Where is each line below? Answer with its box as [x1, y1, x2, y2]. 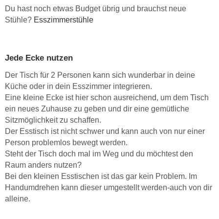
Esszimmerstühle [34, 16, 93, 24]
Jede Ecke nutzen [5, 53, 73, 63]
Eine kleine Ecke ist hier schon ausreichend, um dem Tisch [5, 93, 209, 102]
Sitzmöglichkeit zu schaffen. [5, 116, 101, 125]
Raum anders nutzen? [5, 161, 82, 170]
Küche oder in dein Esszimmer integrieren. [5, 82, 152, 91]
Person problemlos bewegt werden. [5, 138, 128, 147]
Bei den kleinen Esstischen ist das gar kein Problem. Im [5, 172, 197, 181]
